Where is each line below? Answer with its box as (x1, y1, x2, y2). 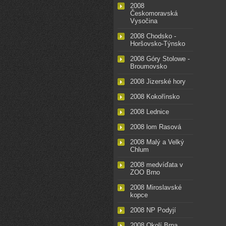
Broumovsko (130, 63, 167, 71)
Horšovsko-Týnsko (130, 40, 185, 48)
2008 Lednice (130, 108, 169, 116)
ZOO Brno (130, 168, 160, 177)
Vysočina (130, 17, 157, 25)
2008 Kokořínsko (130, 93, 180, 101)
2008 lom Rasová (130, 123, 181, 131)
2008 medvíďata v (130, 161, 183, 169)
